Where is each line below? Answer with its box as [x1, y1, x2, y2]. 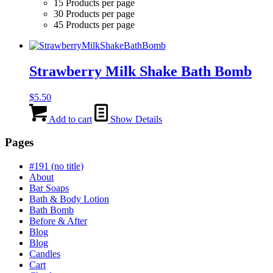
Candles [29, 249, 60, 260]
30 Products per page [54, 8, 135, 19]
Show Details [108, 113, 162, 124]
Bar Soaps [29, 183, 69, 194]
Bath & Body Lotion [29, 194, 109, 205]
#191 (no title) [29, 161, 83, 172]
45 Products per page [54, 19, 135, 30]
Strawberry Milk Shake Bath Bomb [29, 63, 252, 79]
